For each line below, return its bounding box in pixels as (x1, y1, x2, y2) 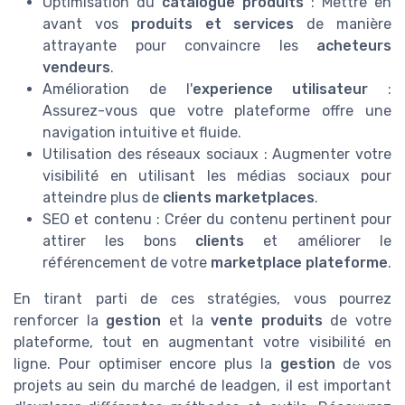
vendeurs (42, 59, 110, 77)
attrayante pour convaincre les (42, 37, 316, 55)
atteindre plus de (42, 189, 163, 207)
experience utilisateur (192, 80, 369, 99)
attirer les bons (42, 232, 195, 250)
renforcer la (14, 312, 107, 330)
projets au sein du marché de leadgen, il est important (14, 377, 391, 395)
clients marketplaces (163, 189, 315, 207)
